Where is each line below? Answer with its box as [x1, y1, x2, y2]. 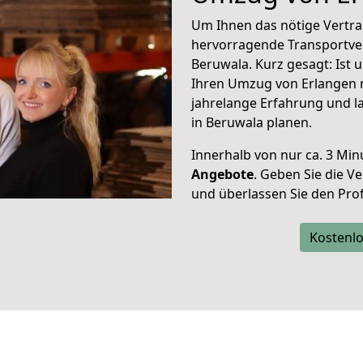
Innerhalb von [191, 146, 277, 164]
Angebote [191, 165, 254, 183]
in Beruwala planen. [191, 113, 312, 131]
